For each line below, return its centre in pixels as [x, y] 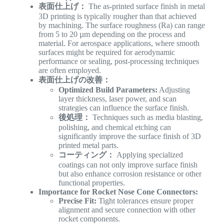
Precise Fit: [77, 200]
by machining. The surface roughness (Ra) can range [121, 25]
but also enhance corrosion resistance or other [130, 173]
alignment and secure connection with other [127, 209]
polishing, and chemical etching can [114, 127]
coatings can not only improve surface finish [128, 164]
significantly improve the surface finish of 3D [129, 136]
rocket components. [89, 218]
